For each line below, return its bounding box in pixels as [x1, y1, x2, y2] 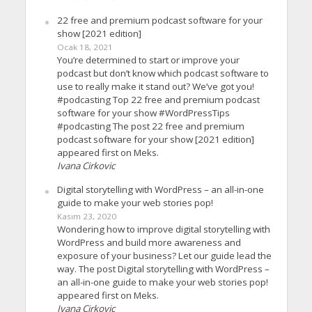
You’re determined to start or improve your [56, 54, 240, 67]
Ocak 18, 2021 [56, 42, 113, 53]
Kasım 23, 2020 [56, 211, 116, 222]
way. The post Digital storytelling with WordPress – [56, 263, 270, 276]
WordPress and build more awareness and [56, 236, 241, 249]
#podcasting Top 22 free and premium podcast [56, 93, 260, 107]
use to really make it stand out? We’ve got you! [56, 80, 254, 93]
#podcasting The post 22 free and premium [56, 120, 244, 133]
